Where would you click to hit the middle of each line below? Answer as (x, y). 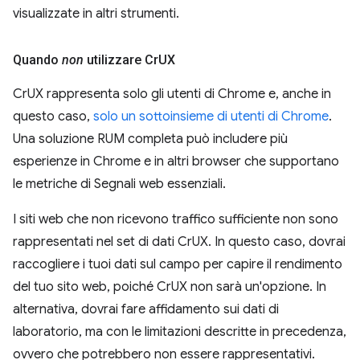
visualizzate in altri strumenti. (96, 14)
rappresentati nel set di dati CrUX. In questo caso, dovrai (179, 242)
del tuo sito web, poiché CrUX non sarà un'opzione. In (170, 287)
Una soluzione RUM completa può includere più (150, 139)
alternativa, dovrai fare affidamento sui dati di (146, 309)
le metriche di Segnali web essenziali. (119, 184)
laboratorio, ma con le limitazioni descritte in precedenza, (180, 332)
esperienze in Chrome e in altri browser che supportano (176, 162)
